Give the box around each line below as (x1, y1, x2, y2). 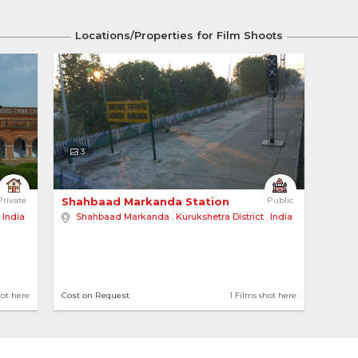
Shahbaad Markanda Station (61, 195, 233, 208)
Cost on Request (61, 290, 129, 300)
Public (267, 195, 294, 205)
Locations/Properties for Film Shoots (75, 29, 283, 42)
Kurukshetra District (175, 211, 264, 222)
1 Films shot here (229, 290, 297, 300)
